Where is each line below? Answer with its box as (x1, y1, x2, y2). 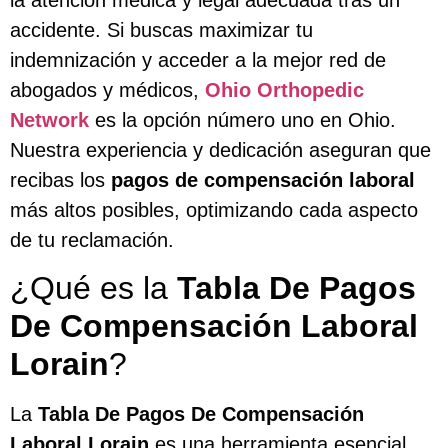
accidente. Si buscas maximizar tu (10, 18, 313, 41)
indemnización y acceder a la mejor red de (10, 48, 386, 71)
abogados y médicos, (10, 78, 205, 101)
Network (10, 108, 89, 131)
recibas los (10, 168, 111, 191)
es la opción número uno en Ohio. (89, 108, 396, 131)
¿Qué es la (10, 270, 177, 307)
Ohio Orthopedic (205, 78, 364, 101)
